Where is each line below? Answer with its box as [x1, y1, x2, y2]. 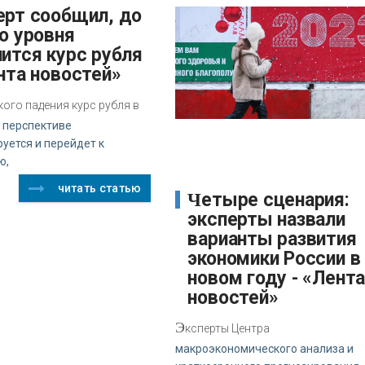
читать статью [57, 181, 142, 195]
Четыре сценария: [187, 189, 202, 210]
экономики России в [187, 247, 361, 270]
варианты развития [187, 227, 357, 250]
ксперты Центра [185, 321, 270, 335]
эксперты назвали [187, 208, 345, 231]
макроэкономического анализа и [175, 341, 354, 355]
